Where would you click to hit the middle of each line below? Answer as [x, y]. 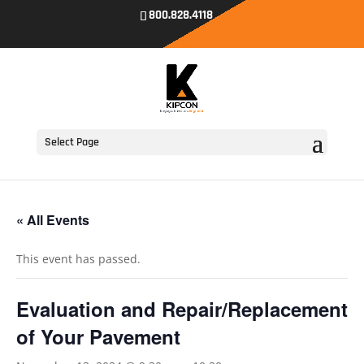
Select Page [71, 142]
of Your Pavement [98, 336]
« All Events [53, 220]
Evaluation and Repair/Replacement [182, 309]
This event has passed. [78, 259]
